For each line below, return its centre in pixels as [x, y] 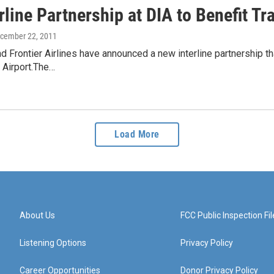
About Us [37, 216]
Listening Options [53, 243]
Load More [137, 135]
